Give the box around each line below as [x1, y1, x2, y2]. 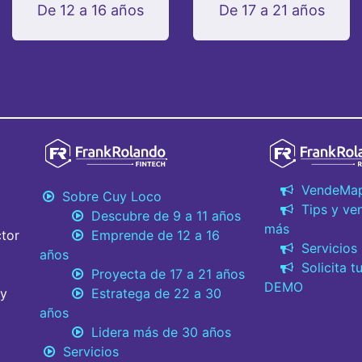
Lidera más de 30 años [83, 324, 231, 341]
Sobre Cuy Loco [54, 188, 162, 205]
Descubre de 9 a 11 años [83, 208, 241, 225]
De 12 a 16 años [37, 2, 144, 19]
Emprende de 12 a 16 [83, 227, 220, 244]
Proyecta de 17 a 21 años [83, 266, 245, 283]
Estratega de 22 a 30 [83, 285, 221, 302]
